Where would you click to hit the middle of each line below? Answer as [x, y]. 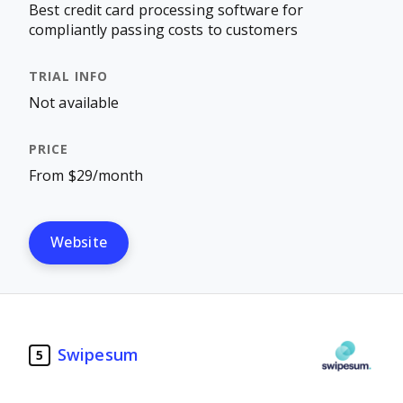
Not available [74, 103]
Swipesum [98, 355]
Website [79, 242]
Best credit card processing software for [166, 10]
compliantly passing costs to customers [163, 30]
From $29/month [86, 176]
